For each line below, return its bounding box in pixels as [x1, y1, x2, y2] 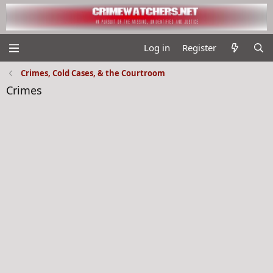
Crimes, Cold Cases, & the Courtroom [20, 67, 165, 79]
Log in [144, 41, 171, 54]
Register [182, 41, 217, 54]
